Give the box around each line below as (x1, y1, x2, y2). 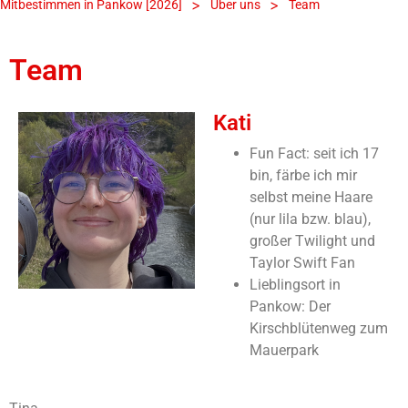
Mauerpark (250, 341, 319, 359)
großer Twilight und (250, 231, 375, 250)
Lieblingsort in (250, 275, 341, 293)
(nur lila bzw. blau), (250, 209, 371, 228)
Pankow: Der (250, 297, 331, 315)
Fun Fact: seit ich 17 (250, 144, 379, 162)
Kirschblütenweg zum (250, 319, 388, 337)
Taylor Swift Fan (250, 253, 355, 271)
